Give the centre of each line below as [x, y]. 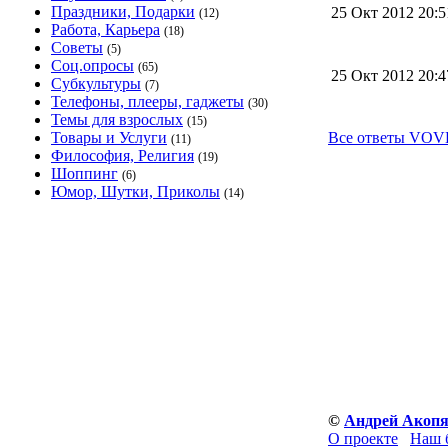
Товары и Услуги [109, 137]
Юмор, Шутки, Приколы [135, 191]
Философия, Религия [122, 155]
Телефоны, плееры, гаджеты [147, 101]
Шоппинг [84, 173]
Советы [77, 47]
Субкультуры [96, 83]
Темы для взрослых [117, 119]
